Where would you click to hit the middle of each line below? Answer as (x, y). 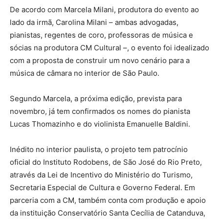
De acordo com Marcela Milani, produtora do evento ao (104, 10)
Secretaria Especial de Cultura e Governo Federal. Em (102, 188)
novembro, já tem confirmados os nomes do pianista (100, 111)
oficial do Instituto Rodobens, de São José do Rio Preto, (106, 162)
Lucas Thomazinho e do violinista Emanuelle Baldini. (100, 124)
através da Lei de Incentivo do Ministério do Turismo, (101, 175)
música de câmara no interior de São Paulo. (85, 73)
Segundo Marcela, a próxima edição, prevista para (96, 99)
